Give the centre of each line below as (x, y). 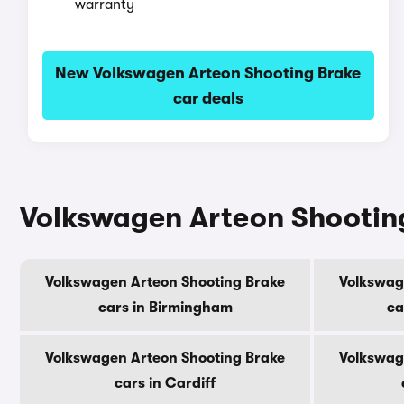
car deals (208, 98)
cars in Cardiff (165, 383)
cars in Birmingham (165, 308)
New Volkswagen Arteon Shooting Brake (208, 73)
